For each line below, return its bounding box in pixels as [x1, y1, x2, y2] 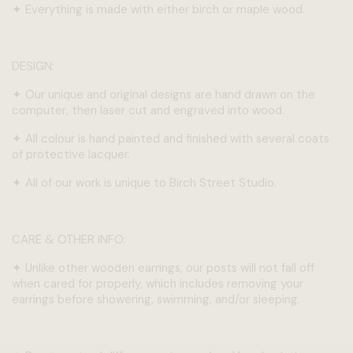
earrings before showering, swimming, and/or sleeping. [12, 291, 300, 307]
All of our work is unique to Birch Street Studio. [25, 174, 277, 191]
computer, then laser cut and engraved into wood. [12, 102, 284, 118]
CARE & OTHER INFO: [12, 231, 129, 247]
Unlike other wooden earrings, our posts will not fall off [25, 259, 314, 276]
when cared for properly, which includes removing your [12, 275, 303, 292]
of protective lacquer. [12, 146, 130, 162]
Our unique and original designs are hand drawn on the [25, 86, 315, 102]
